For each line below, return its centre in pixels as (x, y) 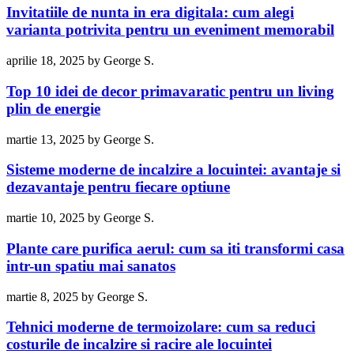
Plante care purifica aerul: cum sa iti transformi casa (175, 248)
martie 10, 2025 (45, 218)
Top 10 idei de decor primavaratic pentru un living (170, 91)
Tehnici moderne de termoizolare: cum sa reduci (161, 327)
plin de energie (53, 108)
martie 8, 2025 (42, 296)
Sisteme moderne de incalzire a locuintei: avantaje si (173, 170)
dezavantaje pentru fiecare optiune (118, 187)
